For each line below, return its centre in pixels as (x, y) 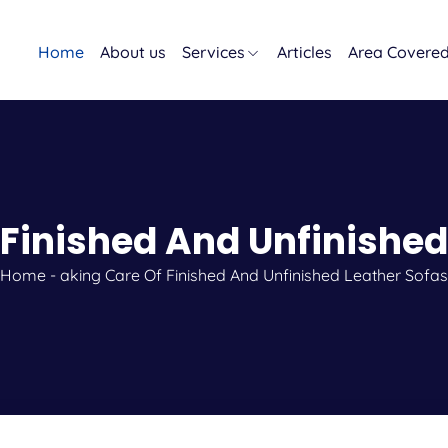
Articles (304, 51)
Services (213, 51)
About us (133, 51)
